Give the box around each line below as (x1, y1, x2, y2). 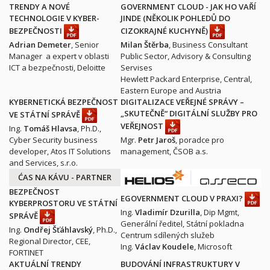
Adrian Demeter (9, 39, 71, 50)
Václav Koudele (135, 241, 194, 252)
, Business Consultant (169, 39, 248, 50)
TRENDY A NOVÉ (9, 1, 70, 12)
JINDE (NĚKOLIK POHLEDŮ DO (121, 13, 230, 24)
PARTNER (76, 172, 111, 183)
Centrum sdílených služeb (121, 230, 215, 240)
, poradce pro (175, 134, 224, 145)
